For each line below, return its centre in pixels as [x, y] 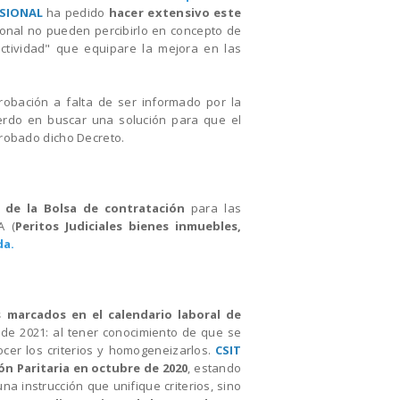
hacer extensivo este [175, 12]
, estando [214, 367]
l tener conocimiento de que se [151, 332]
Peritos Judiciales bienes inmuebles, [128, 225]
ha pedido [75, 12]
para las [213, 208]
